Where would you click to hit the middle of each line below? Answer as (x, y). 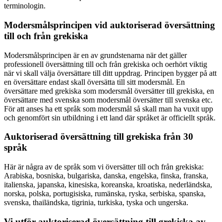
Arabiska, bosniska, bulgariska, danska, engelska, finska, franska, (106, 176)
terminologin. (25, 6)
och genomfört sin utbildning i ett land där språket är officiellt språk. (110, 117)
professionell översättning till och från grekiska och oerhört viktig (106, 64)
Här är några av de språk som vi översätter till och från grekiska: (104, 167)
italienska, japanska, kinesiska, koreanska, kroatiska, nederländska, (108, 185)
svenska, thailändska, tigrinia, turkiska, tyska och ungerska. (96, 203)
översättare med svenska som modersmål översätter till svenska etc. (108, 100)
